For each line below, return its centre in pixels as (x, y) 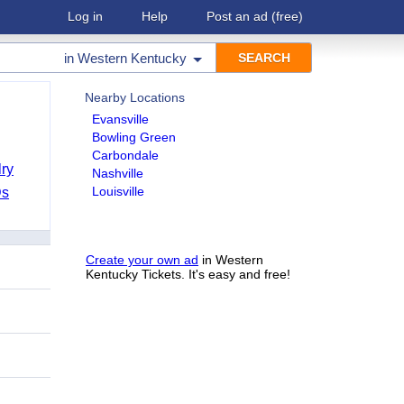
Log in (85, 16)
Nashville (118, 173)
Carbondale (125, 155)
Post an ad (237, 16)
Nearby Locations (135, 97)
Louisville (118, 191)
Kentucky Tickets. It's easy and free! (188, 274)
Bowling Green (134, 137)
